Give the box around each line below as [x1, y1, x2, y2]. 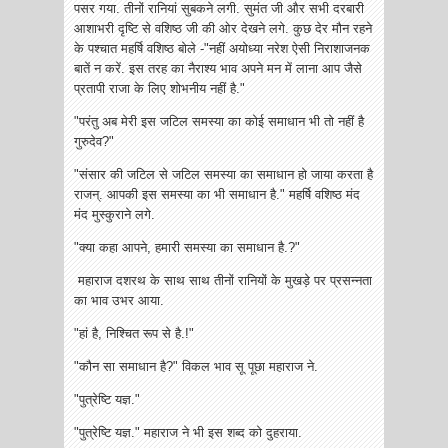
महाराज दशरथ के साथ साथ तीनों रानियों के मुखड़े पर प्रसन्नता [74, 273, 372, 289]
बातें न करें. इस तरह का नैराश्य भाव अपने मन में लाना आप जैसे [74, 61, 362, 77]
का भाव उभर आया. [74, 293, 172, 309]
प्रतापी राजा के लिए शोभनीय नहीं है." [74, 81, 245, 97]
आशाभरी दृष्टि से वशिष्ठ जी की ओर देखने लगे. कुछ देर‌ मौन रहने [74, 21, 372, 37]
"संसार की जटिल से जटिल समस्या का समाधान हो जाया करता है [74, 167, 373, 183]
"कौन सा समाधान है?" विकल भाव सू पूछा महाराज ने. [74, 359, 318, 375]
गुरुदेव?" [74, 134, 114, 150]
